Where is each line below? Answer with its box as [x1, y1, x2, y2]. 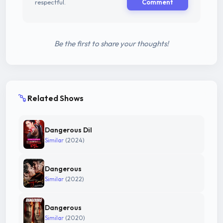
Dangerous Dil [45, 125, 92, 134]
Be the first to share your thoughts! [54, 39, 169, 49]
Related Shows [27, 93, 84, 104]
